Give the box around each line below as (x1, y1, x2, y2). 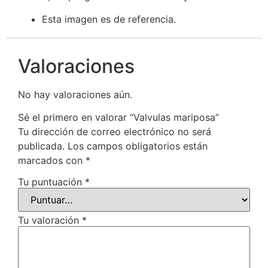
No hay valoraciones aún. (18, 88, 132, 100)
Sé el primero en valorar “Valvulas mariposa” (18, 111, 219, 124)
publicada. (18, 140, 65, 153)
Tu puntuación (18, 175, 85, 188)
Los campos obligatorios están (68, 140, 208, 153)
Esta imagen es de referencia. (42, 13, 176, 25)
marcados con (18, 154, 86, 167)
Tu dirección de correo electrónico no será (18, 126, 211, 138)
